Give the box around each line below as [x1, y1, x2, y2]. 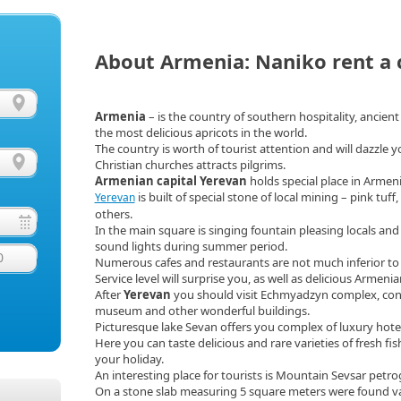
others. [94, 206, 132, 222]
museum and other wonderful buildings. [94, 303, 310, 319]
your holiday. [94, 351, 164, 367]
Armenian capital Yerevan [94, 173, 247, 189]
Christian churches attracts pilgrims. [94, 157, 286, 173]
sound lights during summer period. [94, 238, 287, 254]
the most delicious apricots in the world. [94, 124, 307, 141]
